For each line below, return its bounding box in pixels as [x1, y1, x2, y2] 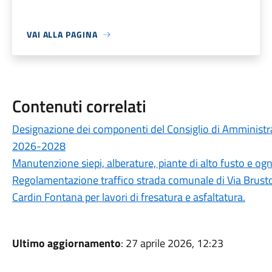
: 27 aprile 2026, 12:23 [120, 235, 223, 251]
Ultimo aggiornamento [12, 235, 121, 251]
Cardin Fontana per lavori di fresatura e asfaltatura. [12, 189, 245, 205]
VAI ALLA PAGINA [26, 28, 98, 41]
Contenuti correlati [12, 93, 146, 119]
